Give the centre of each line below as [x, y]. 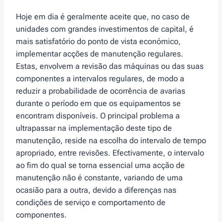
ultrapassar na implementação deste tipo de [94, 128]
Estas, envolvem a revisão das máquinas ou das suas [110, 66]
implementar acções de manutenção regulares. [100, 54]
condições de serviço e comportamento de [91, 203]
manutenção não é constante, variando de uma [99, 178]
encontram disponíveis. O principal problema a [98, 116]
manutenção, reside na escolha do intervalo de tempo [111, 141]
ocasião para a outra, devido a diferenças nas [96, 190]
